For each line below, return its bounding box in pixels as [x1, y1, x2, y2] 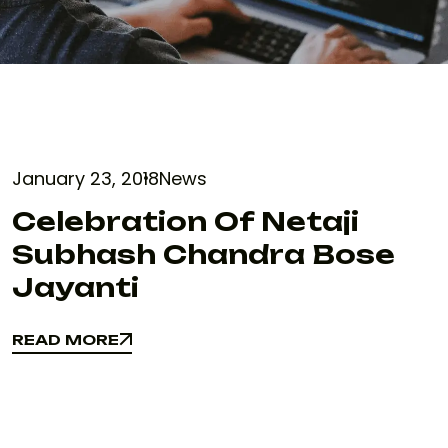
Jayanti [12, 271, 139, 303]
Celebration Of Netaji [12, 205, 359, 237]
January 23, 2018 [12, 166, 159, 191]
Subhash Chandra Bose [12, 238, 395, 270]
